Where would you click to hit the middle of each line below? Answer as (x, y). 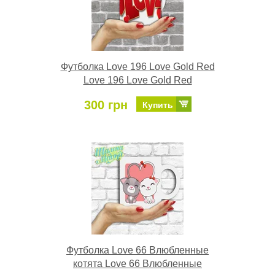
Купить (157, 105)
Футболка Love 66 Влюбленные (137, 250)
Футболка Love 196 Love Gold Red (137, 67)
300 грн (106, 105)
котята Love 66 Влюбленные (137, 264)
